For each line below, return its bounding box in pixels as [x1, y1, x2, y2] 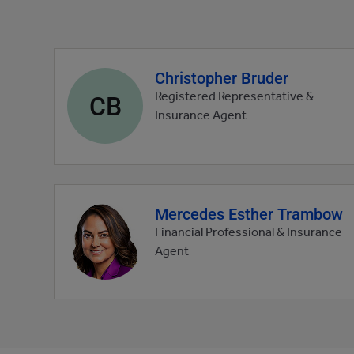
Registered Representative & [155, 92, 314, 104]
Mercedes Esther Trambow [155, 203, 343, 224]
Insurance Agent [155, 111, 247, 123]
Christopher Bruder [155, 67, 288, 88]
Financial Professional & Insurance [155, 228, 342, 240]
